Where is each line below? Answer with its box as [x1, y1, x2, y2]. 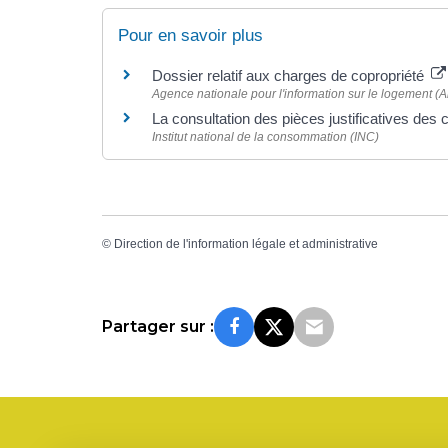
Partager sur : [102, 316, 214, 336]
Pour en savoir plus [118, 26, 263, 46]
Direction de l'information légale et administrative [114, 237, 378, 252]
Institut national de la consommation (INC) [152, 130, 379, 145]
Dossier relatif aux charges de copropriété [152, 67, 428, 85]
